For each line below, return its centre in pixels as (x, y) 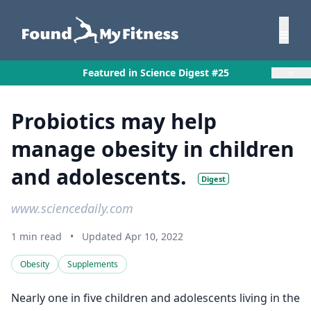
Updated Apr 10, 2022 (133, 236)
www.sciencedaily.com (72, 208)
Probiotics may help (114, 121)
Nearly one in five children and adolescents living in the (155, 298)
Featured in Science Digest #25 (155, 73)
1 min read (36, 236)
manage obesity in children (153, 149)
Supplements (93, 264)
